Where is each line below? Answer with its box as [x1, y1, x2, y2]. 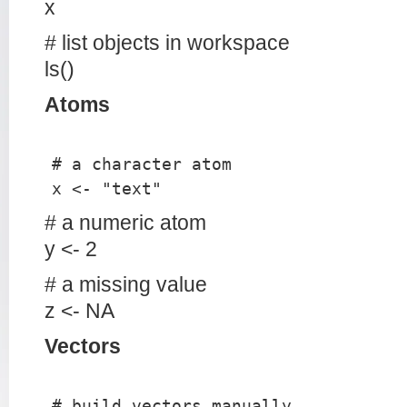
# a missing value [45, 273, 207, 296]
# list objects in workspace [45, 32, 290, 55]
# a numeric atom [45, 212, 206, 234]
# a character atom [52, 154, 232, 174]
